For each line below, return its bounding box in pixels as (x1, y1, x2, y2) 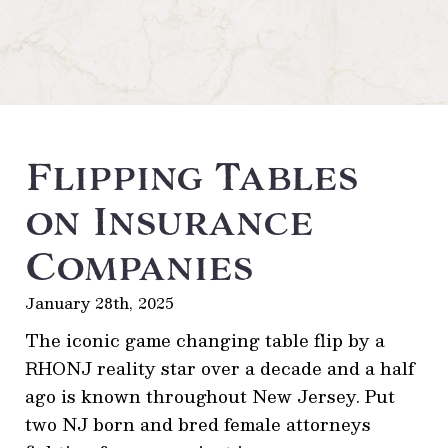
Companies (25, 243, 253, 291)
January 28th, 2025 (25, 290, 174, 316)
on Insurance (25, 198, 314, 246)
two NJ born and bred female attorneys (25, 410, 371, 438)
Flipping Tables (25, 153, 358, 201)
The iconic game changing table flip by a (25, 326, 385, 354)
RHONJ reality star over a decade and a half (25, 354, 415, 382)
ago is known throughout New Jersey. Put (25, 382, 395, 410)
